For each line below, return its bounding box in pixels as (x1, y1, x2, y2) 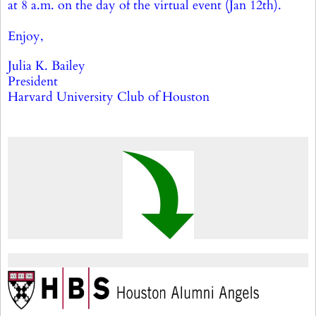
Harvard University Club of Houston (8, 88, 209, 106)
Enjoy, (8, 28, 44, 45)
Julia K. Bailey (8, 57, 85, 75)
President (8, 73, 58, 90)
